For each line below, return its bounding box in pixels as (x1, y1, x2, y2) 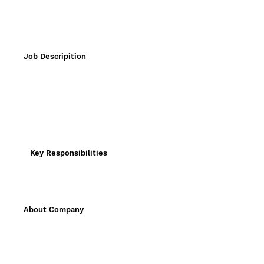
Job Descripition (23, 52, 86, 61)
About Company (23, 205, 84, 214)
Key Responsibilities (29, 148, 107, 157)
